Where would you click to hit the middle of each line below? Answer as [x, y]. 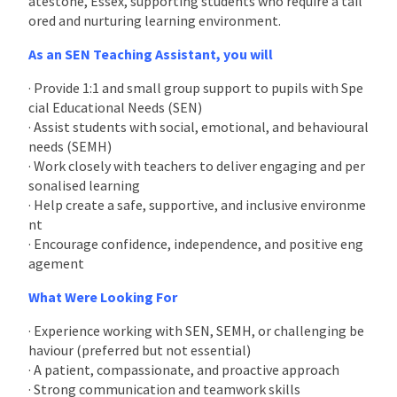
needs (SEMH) [70, 146]
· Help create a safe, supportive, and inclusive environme [197, 204]
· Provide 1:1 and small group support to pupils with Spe [196, 87]
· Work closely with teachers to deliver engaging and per [197, 165]
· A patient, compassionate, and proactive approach [184, 369]
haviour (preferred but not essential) [140, 350]
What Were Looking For [103, 296]
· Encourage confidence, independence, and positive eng [196, 243]
